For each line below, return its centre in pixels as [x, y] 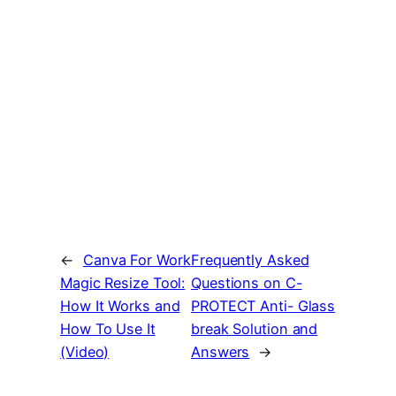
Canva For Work [137, 260]
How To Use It [108, 329]
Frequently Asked [250, 260]
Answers [221, 352]
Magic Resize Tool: [123, 283]
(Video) [85, 352]
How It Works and [120, 306]
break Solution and [255, 329]
